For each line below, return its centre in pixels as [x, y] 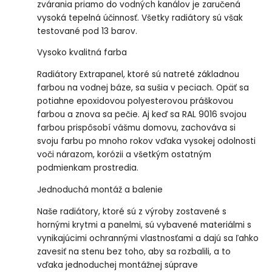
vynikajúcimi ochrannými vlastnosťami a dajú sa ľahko [148, 238]
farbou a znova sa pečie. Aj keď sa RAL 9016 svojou [142, 115]
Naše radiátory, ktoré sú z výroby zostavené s [132, 211]
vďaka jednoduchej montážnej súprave [118, 265]
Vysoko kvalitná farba [82, 53]
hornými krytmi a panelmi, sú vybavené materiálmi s [144, 225]
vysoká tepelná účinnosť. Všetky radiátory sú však [140, 18]
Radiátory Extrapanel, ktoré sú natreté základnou [138, 75]
